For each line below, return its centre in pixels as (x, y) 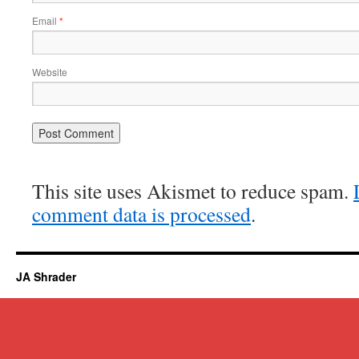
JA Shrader (46, 276)
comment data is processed (141, 214)
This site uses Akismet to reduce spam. (193, 191)
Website (50, 72)
